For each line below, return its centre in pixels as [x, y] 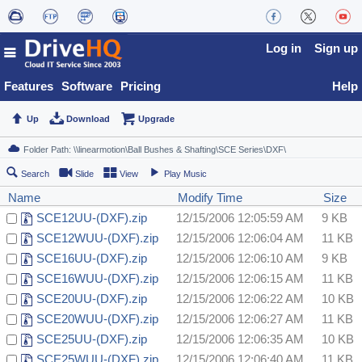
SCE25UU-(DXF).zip [92, 339]
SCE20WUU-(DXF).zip [97, 319]
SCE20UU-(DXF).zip [92, 299]
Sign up [336, 48]
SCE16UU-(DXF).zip [92, 259]
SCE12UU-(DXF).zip [92, 218]
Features [29, 86]
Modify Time [210, 198]
